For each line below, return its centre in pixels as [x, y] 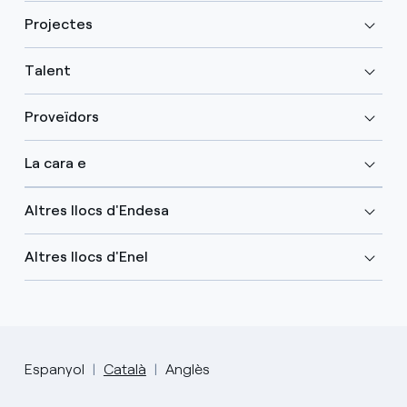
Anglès [187, 370]
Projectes [58, 25]
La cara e [55, 164]
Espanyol [54, 370]
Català [124, 370]
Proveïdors [61, 117]
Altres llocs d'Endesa [96, 211]
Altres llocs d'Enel [86, 257]
